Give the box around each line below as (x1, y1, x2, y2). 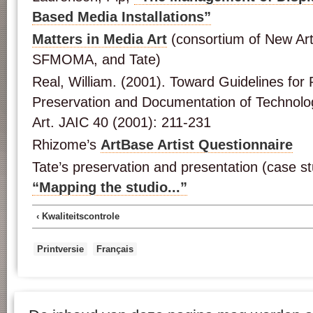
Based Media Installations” (32, 9, 211, 24)
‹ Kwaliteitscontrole (36, 211, 120, 222)
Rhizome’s (32, 137, 101, 152)
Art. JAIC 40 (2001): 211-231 (32, 115, 211, 130)
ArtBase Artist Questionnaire (101, 137, 293, 152)
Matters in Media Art (32, 31, 167, 47)
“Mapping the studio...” (32, 180, 187, 195)
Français (96, 243, 133, 254)
